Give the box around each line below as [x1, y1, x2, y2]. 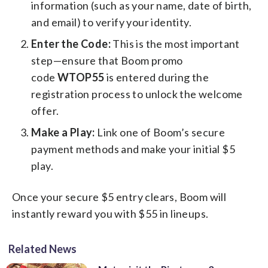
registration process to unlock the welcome [31, 87, 243, 100]
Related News [8, 242, 77, 255]
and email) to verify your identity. [31, 15, 191, 29]
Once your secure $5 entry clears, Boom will [12, 190, 227, 203]
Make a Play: [31, 125, 95, 139]
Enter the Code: [31, 36, 111, 50]
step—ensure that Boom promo [31, 53, 183, 67]
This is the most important [111, 36, 240, 50]
